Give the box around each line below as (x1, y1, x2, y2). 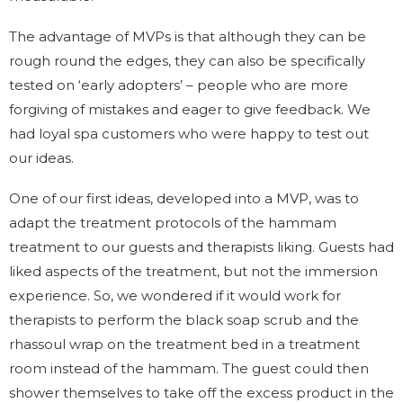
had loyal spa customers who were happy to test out (9, 124, 369, 142)
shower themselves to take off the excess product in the (9, 383, 394, 401)
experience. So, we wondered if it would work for (9, 286, 341, 304)
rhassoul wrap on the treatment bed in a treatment (9, 335, 360, 353)
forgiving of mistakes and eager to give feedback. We (9, 100, 371, 118)
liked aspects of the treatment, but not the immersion (9, 262, 378, 280)
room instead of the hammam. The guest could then (9, 359, 369, 377)
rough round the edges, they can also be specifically (9, 51, 365, 69)
